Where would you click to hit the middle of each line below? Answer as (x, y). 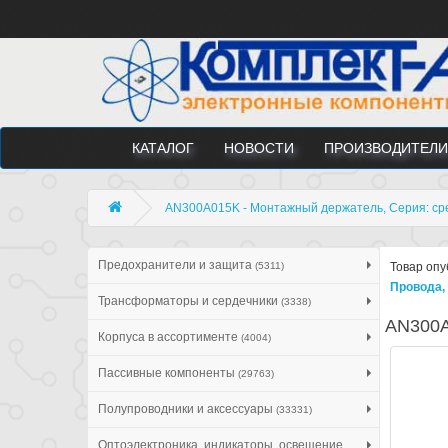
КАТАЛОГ (163, 147)
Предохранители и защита (176, 264)
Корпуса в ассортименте (169, 336)
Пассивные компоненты (168, 372)
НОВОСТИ (259, 147)
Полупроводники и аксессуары (187, 408)
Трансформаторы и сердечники (189, 300)
